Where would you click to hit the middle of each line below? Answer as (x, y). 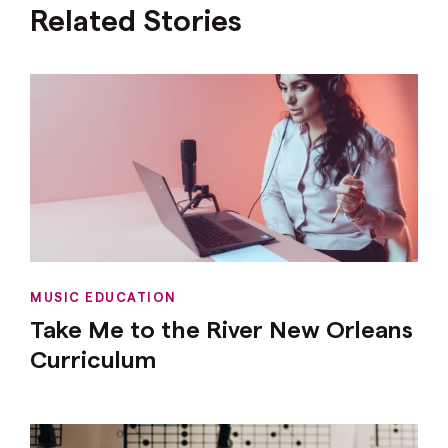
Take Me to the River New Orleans (221, 329)
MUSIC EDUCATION (103, 297)
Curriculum (93, 359)
